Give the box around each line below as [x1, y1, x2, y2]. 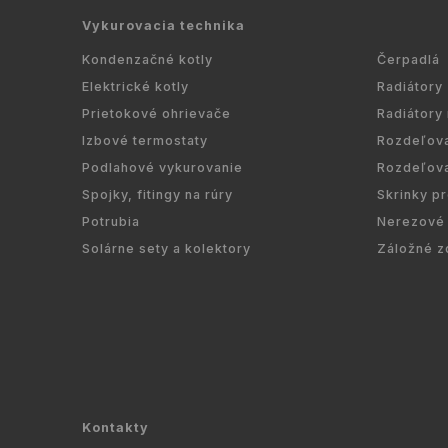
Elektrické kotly [82, 78, 189, 94]
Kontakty [82, 420, 149, 436]
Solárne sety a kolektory [82, 240, 251, 256]
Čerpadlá [377, 51, 440, 67]
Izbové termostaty [82, 132, 208, 148]
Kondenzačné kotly [82, 51, 213, 67]
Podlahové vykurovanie [82, 159, 243, 175]
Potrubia [82, 213, 140, 229]
